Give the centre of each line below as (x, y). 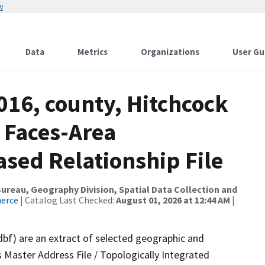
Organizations (170, 52)
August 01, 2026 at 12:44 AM (173, 200)
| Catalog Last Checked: (67, 200)
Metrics (93, 52)
